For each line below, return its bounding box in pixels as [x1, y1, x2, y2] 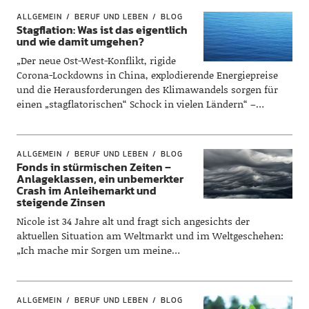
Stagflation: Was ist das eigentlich [16, 21, 188, 38]
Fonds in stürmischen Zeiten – [16, 159, 171, 175]
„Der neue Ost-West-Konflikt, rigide [16, 53, 176, 68]
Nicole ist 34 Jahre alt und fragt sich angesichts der [16, 214, 250, 228]
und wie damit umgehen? [16, 33, 144, 50]
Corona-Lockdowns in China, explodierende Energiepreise [16, 68, 278, 82]
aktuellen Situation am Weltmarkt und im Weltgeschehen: [16, 228, 283, 243]
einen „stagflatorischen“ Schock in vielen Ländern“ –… [16, 97, 264, 111]
